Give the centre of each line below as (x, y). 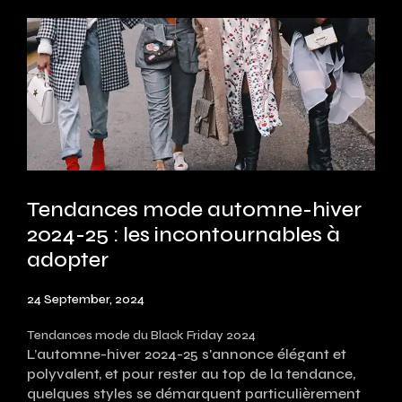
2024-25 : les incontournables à (184, 234)
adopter (68, 259)
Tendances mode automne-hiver (194, 209)
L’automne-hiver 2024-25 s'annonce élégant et (187, 354)
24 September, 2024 (86, 299)
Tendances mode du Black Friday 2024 (141, 335)
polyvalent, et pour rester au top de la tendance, (191, 373)
